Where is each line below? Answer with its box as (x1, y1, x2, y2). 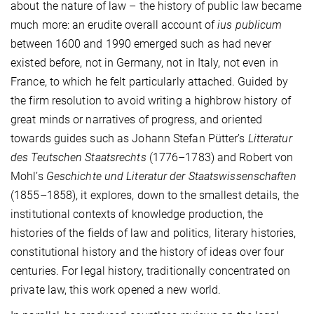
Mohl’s (11, 169, 46, 183)
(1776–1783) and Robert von (146, 150, 294, 164)
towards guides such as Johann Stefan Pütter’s (11, 131, 248, 145)
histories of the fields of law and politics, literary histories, (11, 226, 296, 240)
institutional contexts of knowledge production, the (11, 207, 264, 221)
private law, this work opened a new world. (11, 282, 221, 296)
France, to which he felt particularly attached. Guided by (11, 74, 288, 88)
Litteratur (247, 131, 292, 145)
